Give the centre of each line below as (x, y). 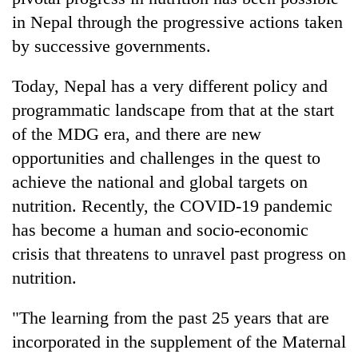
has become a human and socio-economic (160, 229)
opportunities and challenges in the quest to (166, 157)
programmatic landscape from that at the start (173, 109)
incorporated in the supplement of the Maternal (179, 341)
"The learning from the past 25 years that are (171, 317)
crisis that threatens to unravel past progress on (179, 253)
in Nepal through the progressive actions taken (177, 22)
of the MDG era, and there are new (137, 133)
